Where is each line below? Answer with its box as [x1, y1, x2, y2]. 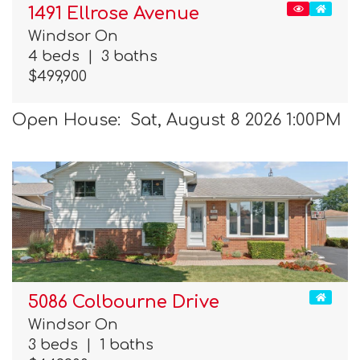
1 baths [92, 337, 153, 354]
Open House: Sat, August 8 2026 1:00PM [12, 110, 342, 129]
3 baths [93, 48, 157, 65]
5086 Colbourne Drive [28, 292, 219, 313]
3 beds [28, 337, 86, 354]
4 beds [28, 48, 88, 65]
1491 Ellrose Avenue [28, 4, 199, 24]
